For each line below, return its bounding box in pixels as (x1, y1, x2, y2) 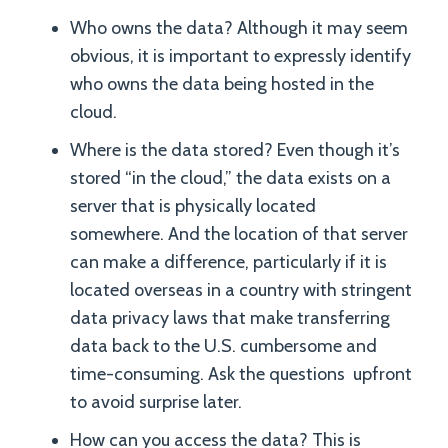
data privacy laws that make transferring (70, 307, 390, 329)
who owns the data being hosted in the (70, 73, 374, 95)
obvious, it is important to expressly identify (70, 45, 411, 67)
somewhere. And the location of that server (70, 223, 408, 245)
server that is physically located (70, 195, 316, 217)
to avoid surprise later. (70, 391, 242, 413)
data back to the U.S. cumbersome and (70, 335, 377, 357)
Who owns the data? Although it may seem (70, 17, 408, 39)
